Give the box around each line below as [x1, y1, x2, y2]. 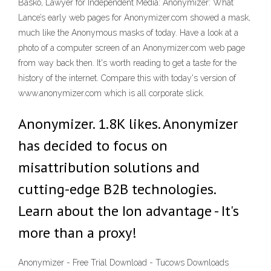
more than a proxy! [18, 223, 137, 242]
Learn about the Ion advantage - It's [18, 201, 239, 220]
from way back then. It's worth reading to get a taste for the [18, 58, 237, 68]
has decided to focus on [18, 136, 168, 155]
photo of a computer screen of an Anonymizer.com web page [18, 43, 245, 53]
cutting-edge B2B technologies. [18, 180, 215, 198]
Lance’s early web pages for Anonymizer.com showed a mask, [18, 13, 250, 22]
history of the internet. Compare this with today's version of [18, 73, 236, 83]
